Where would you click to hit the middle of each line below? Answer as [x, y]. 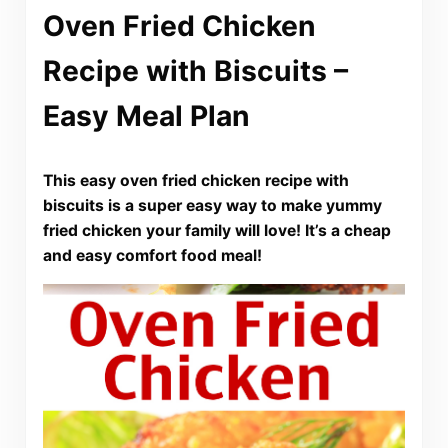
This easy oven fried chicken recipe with [195, 180]
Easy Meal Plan [146, 116]
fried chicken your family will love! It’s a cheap [216, 230]
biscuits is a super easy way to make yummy [212, 205]
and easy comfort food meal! [152, 255]
